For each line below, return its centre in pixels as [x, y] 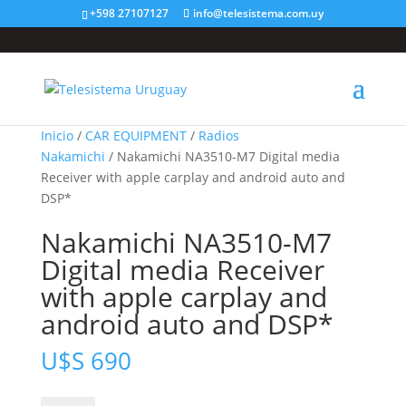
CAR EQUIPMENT [135, 135]
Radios [218, 135]
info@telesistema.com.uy [259, 13]
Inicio [57, 135]
